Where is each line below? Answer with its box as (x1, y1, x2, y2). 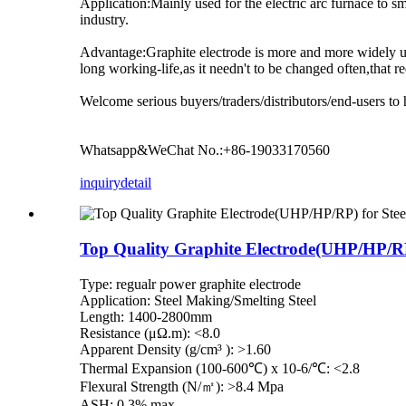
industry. (80, 12, 129, 28)
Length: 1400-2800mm (80, 308, 212, 324)
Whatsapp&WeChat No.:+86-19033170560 (80, 142, 330, 159)
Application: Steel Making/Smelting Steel (80, 292, 316, 308)
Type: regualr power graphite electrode (80, 275, 301, 292)
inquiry (80, 175, 121, 191)
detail (121, 175, 151, 191)
